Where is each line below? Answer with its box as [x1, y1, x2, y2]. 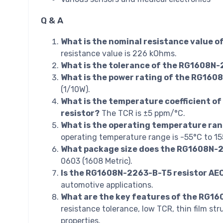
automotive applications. [61, 180, 153, 190]
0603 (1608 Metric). [61, 156, 132, 166]
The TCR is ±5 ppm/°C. [100, 109, 185, 118]
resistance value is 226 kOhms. [61, 49, 177, 59]
